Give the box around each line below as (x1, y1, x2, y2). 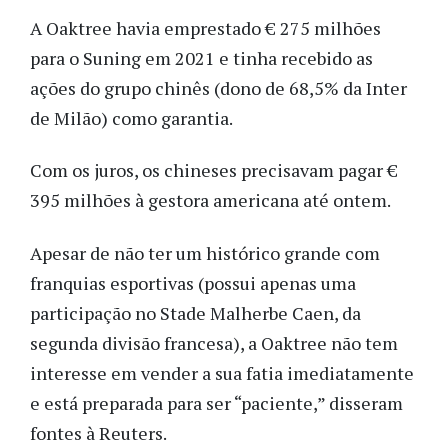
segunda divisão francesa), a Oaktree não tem (30, 330, 398, 355)
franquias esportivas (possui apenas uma (30, 270, 356, 295)
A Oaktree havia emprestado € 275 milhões (30, 15, 381, 40)
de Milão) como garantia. (30, 105, 236, 130)
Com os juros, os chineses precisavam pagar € (30, 158, 398, 183)
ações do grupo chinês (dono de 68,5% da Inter (30, 75, 407, 100)
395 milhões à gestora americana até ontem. (30, 188, 391, 213)
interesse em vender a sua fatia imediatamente (30, 360, 414, 385)
